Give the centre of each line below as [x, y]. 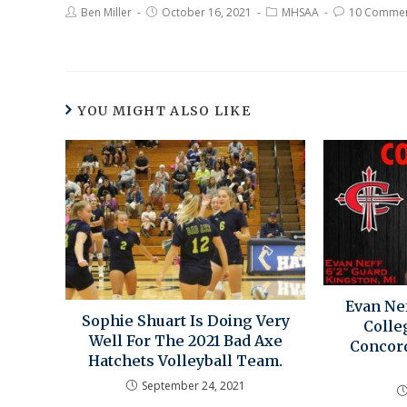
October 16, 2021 [207, 12]
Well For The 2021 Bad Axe [185, 341]
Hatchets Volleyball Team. [186, 361]
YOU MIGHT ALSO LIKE [164, 110]
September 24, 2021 [193, 386]
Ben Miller [106, 12]
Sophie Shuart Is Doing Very [185, 321]
